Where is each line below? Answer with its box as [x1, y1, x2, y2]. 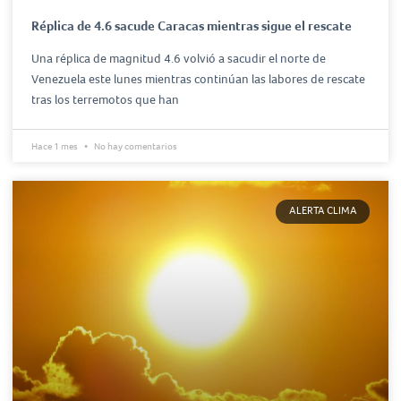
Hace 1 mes [31, 141, 80, 152]
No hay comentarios [92, 141, 177, 152]
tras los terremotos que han [31, 93, 179, 107]
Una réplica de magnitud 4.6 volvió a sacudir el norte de [31, 52, 326, 66]
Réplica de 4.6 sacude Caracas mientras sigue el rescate [31, 19, 352, 34]
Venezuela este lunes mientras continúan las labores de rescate [31, 73, 365, 87]
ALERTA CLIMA [288, 205, 357, 218]
